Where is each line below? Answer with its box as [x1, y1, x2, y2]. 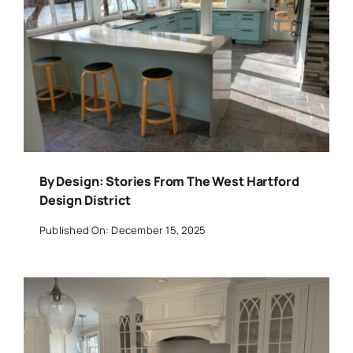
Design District [39, 191, 131, 210]
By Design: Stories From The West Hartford [39, 173, 299, 191]
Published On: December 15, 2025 [39, 222, 206, 237]
